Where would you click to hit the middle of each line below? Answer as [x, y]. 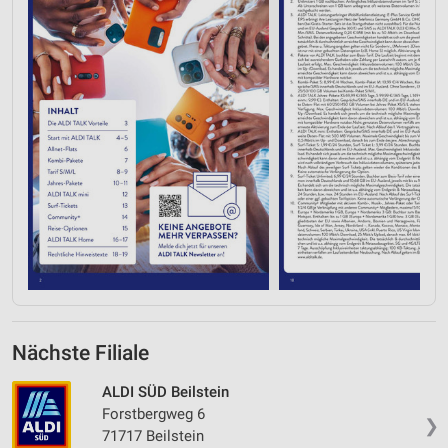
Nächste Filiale [80, 352]
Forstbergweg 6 [153, 413]
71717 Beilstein [153, 435]
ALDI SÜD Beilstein [165, 391]
